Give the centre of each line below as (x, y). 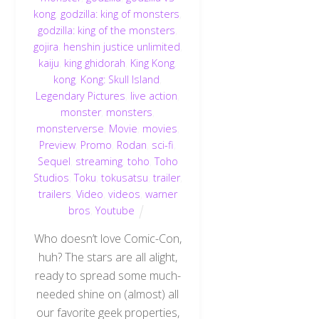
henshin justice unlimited (121, 47)
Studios (51, 178)
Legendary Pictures (81, 96)
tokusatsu (124, 178)
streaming (99, 162)
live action (154, 96)
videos (124, 194)
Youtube (115, 211)
